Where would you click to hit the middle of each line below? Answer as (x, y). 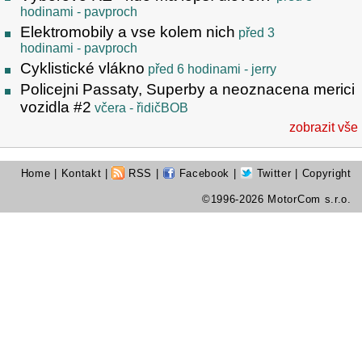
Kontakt (81, 174)
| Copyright (321, 174)
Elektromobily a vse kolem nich (128, 32)
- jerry (259, 69)
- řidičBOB (157, 108)
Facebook (203, 174)
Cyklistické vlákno (82, 68)
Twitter (272, 174)
